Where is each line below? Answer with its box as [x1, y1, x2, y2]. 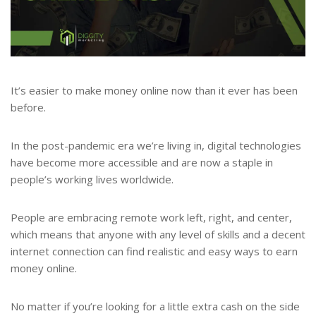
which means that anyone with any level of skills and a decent [11, 227, 305, 242]
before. [11, 100, 46, 115]
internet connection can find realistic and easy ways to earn [11, 244, 298, 259]
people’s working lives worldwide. [11, 172, 174, 187]
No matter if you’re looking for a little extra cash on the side [11, 299, 300, 314]
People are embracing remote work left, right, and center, [11, 210, 292, 225]
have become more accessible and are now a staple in [11, 155, 273, 170]
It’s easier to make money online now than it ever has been [11, 83, 298, 98]
